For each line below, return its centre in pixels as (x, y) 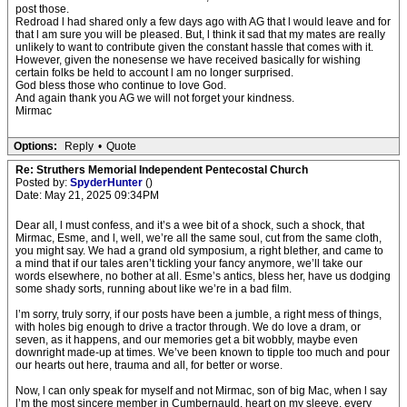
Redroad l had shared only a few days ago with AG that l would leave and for (203, 22)
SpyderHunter (108, 183)
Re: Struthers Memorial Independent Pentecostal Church (162, 170)
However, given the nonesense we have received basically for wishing (188, 60)
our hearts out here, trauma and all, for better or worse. (149, 365)
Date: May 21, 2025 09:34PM (87, 195)
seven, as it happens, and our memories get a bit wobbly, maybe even (187, 340)
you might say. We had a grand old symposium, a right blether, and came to (199, 251)
